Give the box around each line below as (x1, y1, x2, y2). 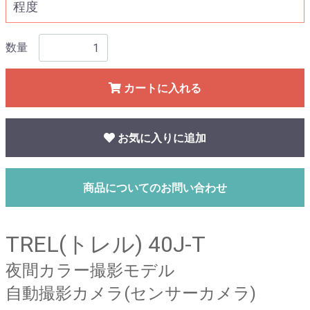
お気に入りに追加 (115, 131, 206, 145)
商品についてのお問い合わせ (83, 181, 227, 194)
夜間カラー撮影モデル (6, 261, 175, 280)
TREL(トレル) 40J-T (6, 231, 206, 257)
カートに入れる (121, 82, 201, 95)
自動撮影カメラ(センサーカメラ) (6, 284, 256, 303)
